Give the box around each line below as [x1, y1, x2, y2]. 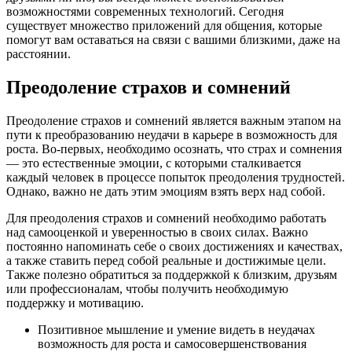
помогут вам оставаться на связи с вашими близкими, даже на [6, 33, 340, 47]
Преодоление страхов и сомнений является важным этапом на [6, 114, 341, 128]
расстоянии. [6, 47, 71, 61]
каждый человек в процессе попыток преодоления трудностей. [6, 170, 345, 185]
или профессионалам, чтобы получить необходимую [6, 282, 288, 296]
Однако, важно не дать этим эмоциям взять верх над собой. [6, 185, 325, 199]
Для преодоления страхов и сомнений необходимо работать [6, 211, 326, 225]
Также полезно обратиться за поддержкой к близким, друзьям [6, 268, 337, 282]
